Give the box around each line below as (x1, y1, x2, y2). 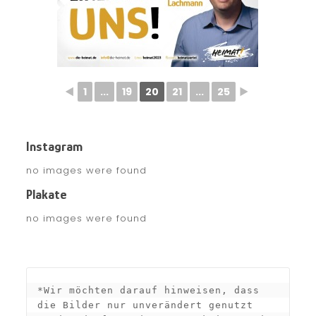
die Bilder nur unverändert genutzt (37, 300, 253, 310)
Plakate (25, 187, 67, 202)
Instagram (25, 139, 83, 154)
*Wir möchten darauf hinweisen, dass (37, 285, 260, 296)
